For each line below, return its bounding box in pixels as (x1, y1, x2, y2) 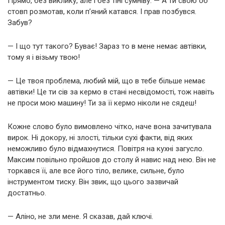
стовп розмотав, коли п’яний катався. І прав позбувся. (8, 7, 196, 17)
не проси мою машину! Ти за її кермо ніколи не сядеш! (8, 98, 196, 108)
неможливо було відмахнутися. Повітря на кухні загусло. (8, 144, 204, 154)
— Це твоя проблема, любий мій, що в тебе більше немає (8, 76, 205, 86)
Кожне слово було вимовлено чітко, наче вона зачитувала (8, 122, 211, 132)
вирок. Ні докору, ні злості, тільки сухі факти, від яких (8, 133, 192, 143)
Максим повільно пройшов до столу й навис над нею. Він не (8, 155, 216, 165)
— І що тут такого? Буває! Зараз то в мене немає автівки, (8, 42, 206, 51)
